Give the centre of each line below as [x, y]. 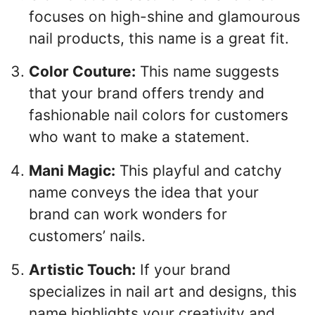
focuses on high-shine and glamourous [165, 16]
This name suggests [207, 72]
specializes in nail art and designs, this [163, 291]
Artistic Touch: [82, 269]
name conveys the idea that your [144, 193]
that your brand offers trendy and [147, 94]
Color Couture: [82, 72]
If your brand [183, 269]
